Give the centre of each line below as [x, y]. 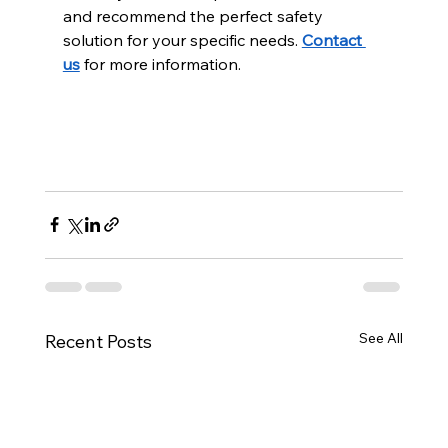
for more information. [160, 63]
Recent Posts [98, 341]
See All [381, 337]
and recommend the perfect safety [194, 15]
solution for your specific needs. [182, 39]
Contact [333, 39]
